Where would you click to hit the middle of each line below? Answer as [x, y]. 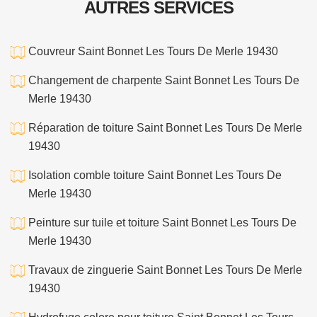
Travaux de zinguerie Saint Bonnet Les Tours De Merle [165, 270]
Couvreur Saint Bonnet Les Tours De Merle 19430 [153, 51]
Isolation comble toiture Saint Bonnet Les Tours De [155, 175]
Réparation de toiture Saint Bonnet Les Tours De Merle [165, 128]
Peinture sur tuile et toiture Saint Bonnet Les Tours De [162, 223]
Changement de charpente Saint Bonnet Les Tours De [164, 80]
